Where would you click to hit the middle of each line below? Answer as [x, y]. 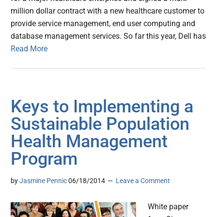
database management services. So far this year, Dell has [108, 36]
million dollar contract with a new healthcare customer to [108, 11]
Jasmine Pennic [43, 181]
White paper [168, 207]
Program [44, 159]
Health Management [89, 142]
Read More [29, 49]
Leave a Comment [143, 181]
